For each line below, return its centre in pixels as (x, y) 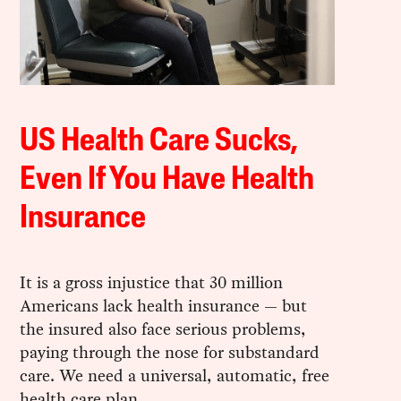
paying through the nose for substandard (170, 352)
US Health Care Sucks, (159, 142)
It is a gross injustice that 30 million (152, 282)
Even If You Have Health (167, 180)
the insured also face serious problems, (163, 328)
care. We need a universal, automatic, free (175, 375)
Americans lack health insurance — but (164, 305)
